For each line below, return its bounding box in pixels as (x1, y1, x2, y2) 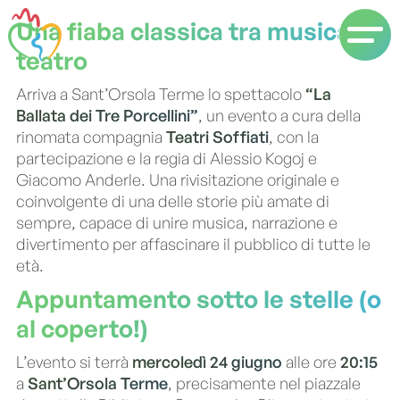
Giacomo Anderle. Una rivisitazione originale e (16, 170, 339, 189)
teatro (16, 46, 87, 75)
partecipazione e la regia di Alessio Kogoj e (16, 148, 317, 168)
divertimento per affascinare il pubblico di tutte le (16, 234, 371, 254)
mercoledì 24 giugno (132, 352, 282, 371)
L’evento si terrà (16, 352, 132, 371)
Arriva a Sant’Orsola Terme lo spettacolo (16, 84, 305, 104)
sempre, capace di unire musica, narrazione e (16, 212, 337, 232)
